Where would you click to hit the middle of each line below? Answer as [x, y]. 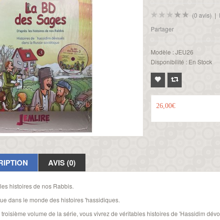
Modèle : [162, 52]
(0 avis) [202, 15]
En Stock [199, 62]
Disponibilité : [169, 62]
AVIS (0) [62, 163]
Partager [162, 29]
